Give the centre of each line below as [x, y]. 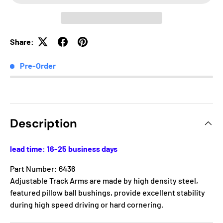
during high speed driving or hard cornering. [87, 204]
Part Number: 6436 [43, 168]
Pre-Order [38, 66]
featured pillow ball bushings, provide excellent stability [108, 192]
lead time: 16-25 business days [64, 148]
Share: [22, 42]
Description [44, 123]
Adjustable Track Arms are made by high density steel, [104, 180]
